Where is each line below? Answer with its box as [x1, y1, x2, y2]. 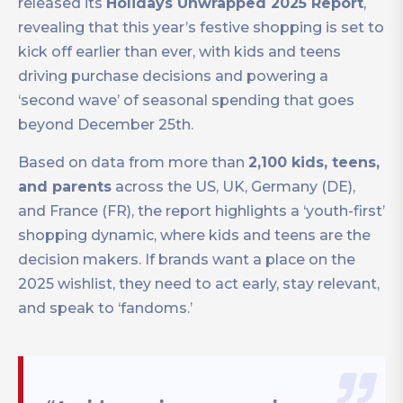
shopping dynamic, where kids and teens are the [18, 226, 371, 244]
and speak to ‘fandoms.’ [18, 299, 193, 317]
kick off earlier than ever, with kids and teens [18, 42, 341, 60]
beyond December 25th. [18, 115, 193, 133]
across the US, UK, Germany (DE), [112, 177, 355, 195]
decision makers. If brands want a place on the [18, 250, 355, 268]
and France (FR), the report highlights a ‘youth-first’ [18, 201, 385, 219]
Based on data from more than [18, 153, 248, 171]
